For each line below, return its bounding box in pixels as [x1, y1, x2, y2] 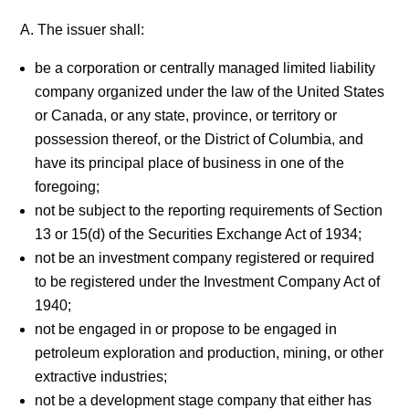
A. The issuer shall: [20, 22, 145, 37]
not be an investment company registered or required [35, 250, 375, 266]
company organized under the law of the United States [35, 84, 385, 100]
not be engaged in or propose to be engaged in [35, 321, 338, 337]
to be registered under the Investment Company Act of [35, 274, 381, 289]
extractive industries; [35, 369, 168, 384]
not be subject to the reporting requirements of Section [35, 203, 383, 218]
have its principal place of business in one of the [35, 155, 345, 171]
